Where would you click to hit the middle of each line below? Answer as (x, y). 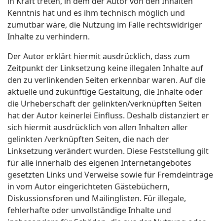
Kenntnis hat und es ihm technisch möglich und (96, 13)
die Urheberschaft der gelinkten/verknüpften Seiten (105, 104)
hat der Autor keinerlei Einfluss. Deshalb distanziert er (108, 115)
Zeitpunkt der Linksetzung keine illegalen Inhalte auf (105, 68)
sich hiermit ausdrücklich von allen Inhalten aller (98, 127)
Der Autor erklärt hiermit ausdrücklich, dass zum (99, 56)
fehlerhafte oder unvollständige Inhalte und (89, 210)
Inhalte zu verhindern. (49, 37)
